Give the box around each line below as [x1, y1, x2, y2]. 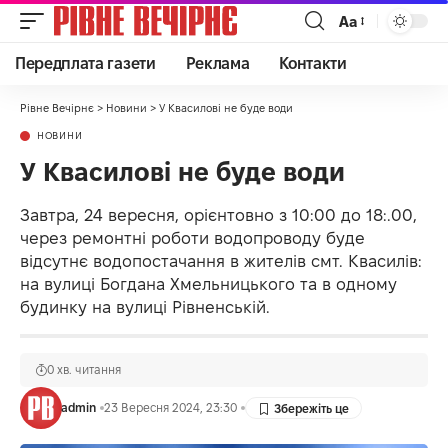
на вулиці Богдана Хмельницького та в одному [20, 275, 397, 293]
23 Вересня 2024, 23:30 [103, 401, 237, 414]
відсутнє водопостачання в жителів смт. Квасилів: [20, 252, 422, 270]
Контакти [279, 55, 347, 72]
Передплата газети [15, 55, 156, 72]
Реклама [185, 55, 250, 72]
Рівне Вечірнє [20, 102, 94, 114]
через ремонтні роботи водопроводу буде [20, 229, 365, 247]
